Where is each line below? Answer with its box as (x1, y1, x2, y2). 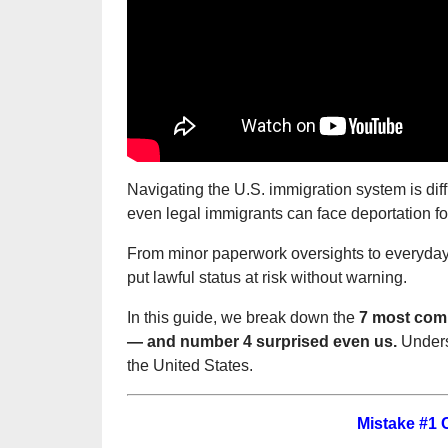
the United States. (127, 357, 253, 375)
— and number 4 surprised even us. (127, 333, 397, 351)
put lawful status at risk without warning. (127, 269, 407, 287)
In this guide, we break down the (127, 309, 359, 327)
